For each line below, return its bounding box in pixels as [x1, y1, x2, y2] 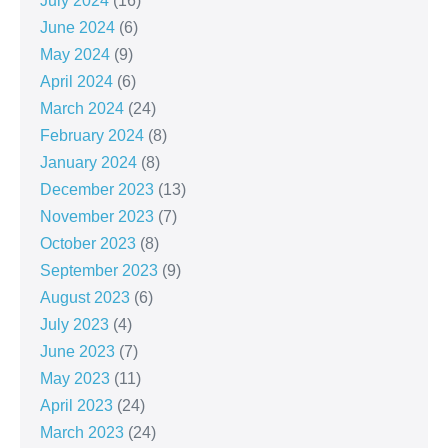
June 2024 [40, 18, 115, 36]
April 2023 [40, 396, 113, 414]
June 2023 [40, 342, 115, 360]
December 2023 [40, 180, 154, 198]
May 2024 [40, 45, 110, 63]
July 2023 [40, 315, 109, 333]
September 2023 [40, 261, 158, 279]
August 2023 [40, 288, 130, 306]
